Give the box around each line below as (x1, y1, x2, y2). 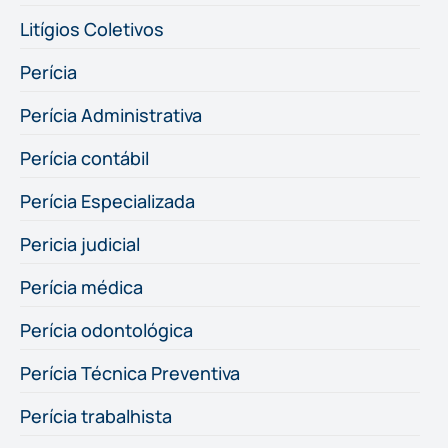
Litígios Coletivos (20, 16, 164, 41)
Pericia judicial (20, 231, 140, 256)
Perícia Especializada (20, 188, 195, 213)
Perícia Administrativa (20, 102, 202, 127)
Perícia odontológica (20, 317, 193, 342)
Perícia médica (20, 274, 143, 299)
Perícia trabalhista (20, 403, 172, 428)
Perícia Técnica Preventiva (20, 360, 240, 385)
